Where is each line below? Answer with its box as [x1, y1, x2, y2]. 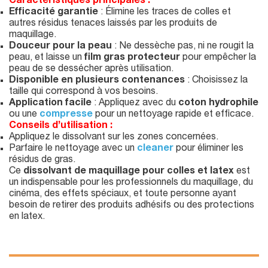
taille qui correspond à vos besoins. [9, 87, 158, 98]
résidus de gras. [9, 156, 75, 166]
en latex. [9, 212, 45, 223]
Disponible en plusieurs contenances [9, 76, 185, 86]
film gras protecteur [84, 53, 180, 63]
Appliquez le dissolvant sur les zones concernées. [9, 133, 218, 143]
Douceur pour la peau [9, 42, 112, 52]
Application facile [9, 99, 92, 109]
